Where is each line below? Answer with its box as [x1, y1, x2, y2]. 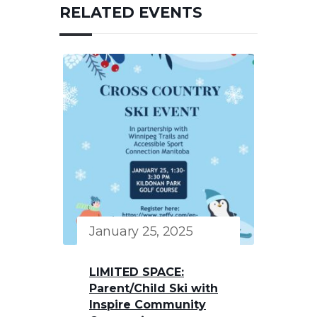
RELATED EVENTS [59, 3, 202, 21]
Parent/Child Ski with [89, 281, 218, 295]
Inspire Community [89, 297, 206, 311]
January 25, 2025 [89, 223, 193, 239]
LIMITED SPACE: [89, 265, 184, 279]
